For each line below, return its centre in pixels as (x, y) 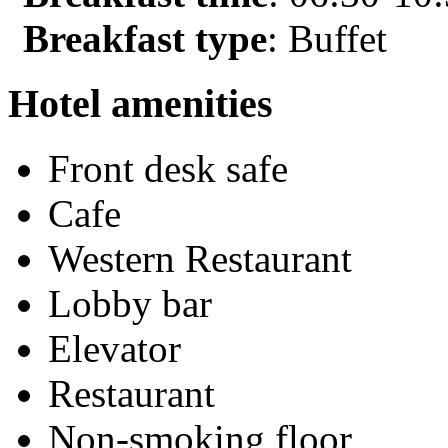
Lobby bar (130, 303)
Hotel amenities (140, 104)
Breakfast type (145, 39)
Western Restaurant (200, 258)
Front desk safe (168, 168)
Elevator (114, 348)
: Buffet (327, 39)
